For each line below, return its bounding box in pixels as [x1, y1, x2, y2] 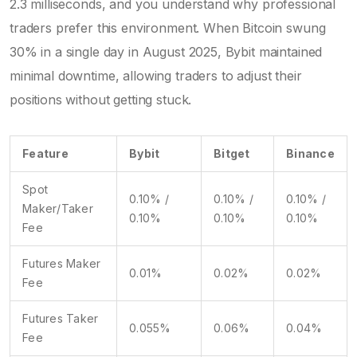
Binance [286, 146, 335, 160]
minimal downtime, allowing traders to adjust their [10, 67, 302, 84]
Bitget [214, 146, 250, 160]
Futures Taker [22, 311, 99, 325]
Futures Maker [22, 256, 101, 270]
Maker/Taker [22, 201, 93, 215]
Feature [22, 146, 69, 160]
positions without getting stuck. [10, 91, 192, 108]
